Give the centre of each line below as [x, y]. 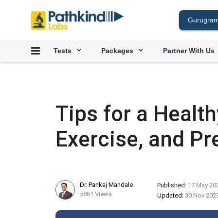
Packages [117, 51]
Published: [173, 185]
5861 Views [96, 194]
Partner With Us [189, 51]
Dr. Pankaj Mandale [106, 185]
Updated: [171, 195]
